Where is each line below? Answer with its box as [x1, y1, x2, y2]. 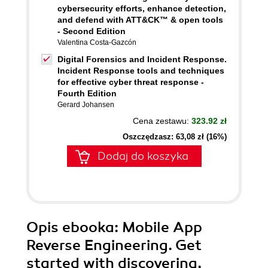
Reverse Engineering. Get [26, 236, 202, 254]
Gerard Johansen [57, 100, 114, 109]
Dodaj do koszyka [98, 150, 188, 163]
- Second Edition [57, 26, 126, 36]
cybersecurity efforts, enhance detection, [57, 4, 226, 13]
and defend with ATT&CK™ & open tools [57, 15, 223, 25]
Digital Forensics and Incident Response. [57, 54, 227, 64]
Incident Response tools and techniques [57, 66, 224, 75]
